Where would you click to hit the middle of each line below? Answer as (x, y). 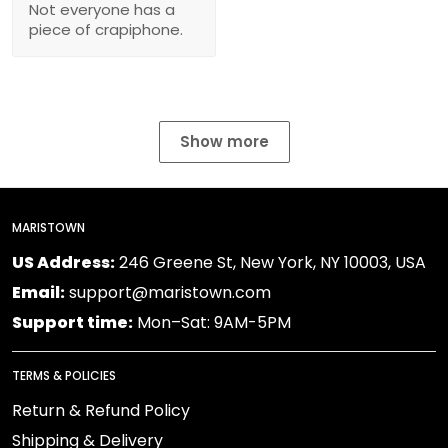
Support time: (72, 323)
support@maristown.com (168, 293)
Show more (224, 142)
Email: (38, 293)
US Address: (63, 263)
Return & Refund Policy (101, 411)
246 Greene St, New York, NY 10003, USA (270, 263)
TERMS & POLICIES (64, 376)
